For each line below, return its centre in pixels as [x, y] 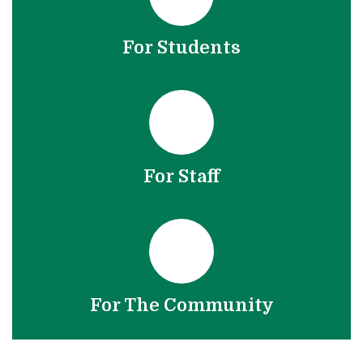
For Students [181, 47]
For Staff [181, 176]
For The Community [181, 305]
